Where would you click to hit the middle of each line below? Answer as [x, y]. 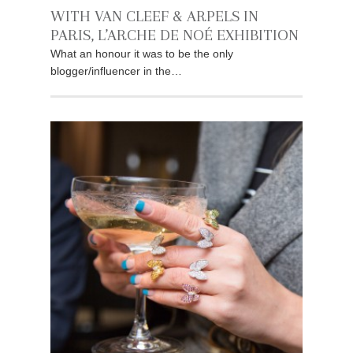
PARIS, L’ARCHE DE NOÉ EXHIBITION [175, 35]
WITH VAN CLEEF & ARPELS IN [154, 16]
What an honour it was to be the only [142, 54]
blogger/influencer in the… [116, 71]
